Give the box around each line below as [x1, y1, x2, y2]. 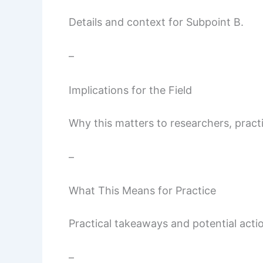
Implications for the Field [69, 83, 192, 96]
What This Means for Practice [69, 184, 216, 197]
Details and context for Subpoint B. [69, 16, 244, 29]
